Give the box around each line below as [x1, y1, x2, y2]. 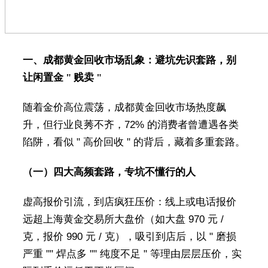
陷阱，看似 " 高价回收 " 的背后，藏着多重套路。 [22, 136, 245, 148]
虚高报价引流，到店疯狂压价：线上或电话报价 [22, 196, 236, 208]
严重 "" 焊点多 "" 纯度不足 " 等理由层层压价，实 [22, 248, 242, 260]
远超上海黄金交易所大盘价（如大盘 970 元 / [22, 214, 224, 226]
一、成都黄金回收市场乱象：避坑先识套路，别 [22, 54, 236, 66]
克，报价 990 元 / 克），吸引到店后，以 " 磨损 [22, 231, 236, 243]
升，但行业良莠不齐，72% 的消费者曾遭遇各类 [22, 119, 239, 131]
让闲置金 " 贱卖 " [22, 72, 102, 84]
